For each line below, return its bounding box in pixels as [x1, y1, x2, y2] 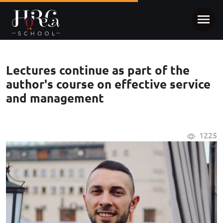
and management [6, 92, 104, 105]
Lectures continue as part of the [6, 64, 190, 77]
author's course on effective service [6, 78, 211, 91]
